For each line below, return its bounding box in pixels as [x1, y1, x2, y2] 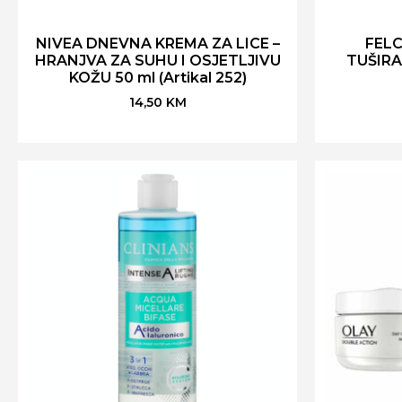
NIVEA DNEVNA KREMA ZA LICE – [35, 34, 280, 52]
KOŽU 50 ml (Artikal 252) [68, 68, 247, 86]
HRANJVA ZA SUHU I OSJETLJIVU [34, 51, 281, 69]
